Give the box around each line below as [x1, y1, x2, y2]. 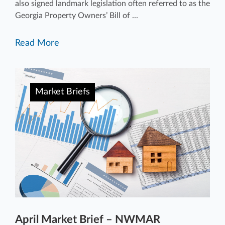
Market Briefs [35, 87, 90, 96]
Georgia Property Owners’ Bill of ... [15, 11, 138, 20]
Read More [15, 38, 59, 48]
